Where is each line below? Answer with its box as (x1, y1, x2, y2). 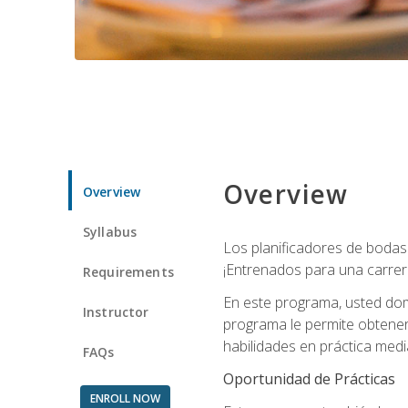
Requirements (83, 262, 174, 280)
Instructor (83, 302, 149, 321)
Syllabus (83, 222, 138, 240)
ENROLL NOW (89, 390, 160, 406)
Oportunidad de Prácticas (222, 368, 395, 389)
